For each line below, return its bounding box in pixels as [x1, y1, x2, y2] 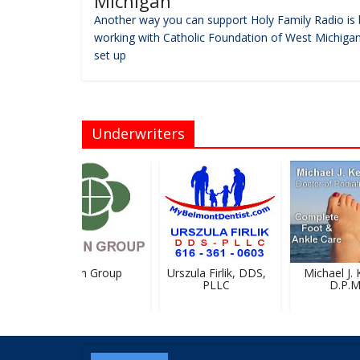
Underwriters [92, 123, 185, 143]
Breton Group [42, 264, 114, 280]
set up [94, 47, 126, 63]
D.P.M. [321, 276, 356, 292]
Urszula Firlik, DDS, [158, 264, 258, 280]
